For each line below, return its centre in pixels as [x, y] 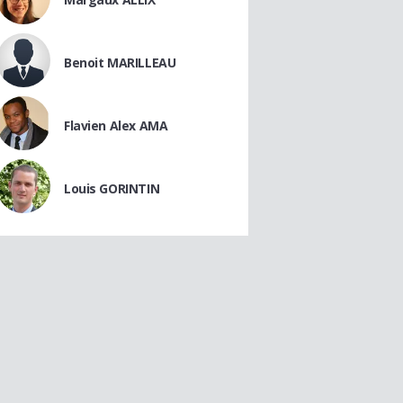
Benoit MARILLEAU [120, 63]
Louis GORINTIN [112, 188]
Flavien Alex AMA [116, 125]
